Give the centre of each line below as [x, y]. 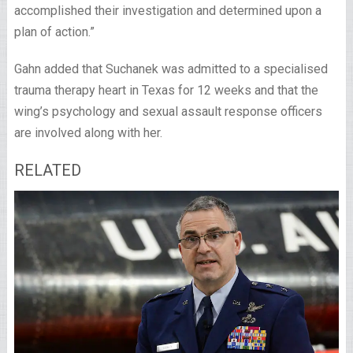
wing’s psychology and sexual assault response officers [168, 111]
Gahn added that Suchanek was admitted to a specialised [171, 69]
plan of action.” [54, 32]
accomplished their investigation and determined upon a [167, 10]
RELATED [47, 170]
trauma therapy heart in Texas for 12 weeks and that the [166, 90]
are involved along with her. [88, 132]
